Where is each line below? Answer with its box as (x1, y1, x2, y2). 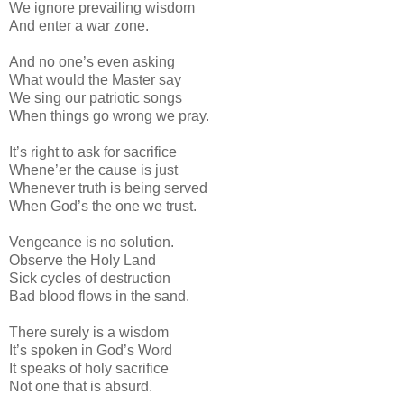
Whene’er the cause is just (9, 161, 178, 178)
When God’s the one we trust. (9, 197, 197, 214)
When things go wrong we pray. (9, 107, 209, 124)
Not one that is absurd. (9, 378, 152, 394)
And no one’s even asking (9, 53, 175, 69)
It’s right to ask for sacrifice (9, 143, 177, 160)
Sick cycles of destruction (9, 270, 170, 286)
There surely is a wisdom (9, 324, 169, 340)
